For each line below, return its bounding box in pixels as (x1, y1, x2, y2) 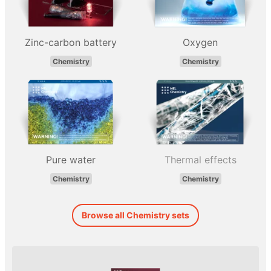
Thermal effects (164, 153, 237, 166)
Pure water (46, 153, 96, 166)
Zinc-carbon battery (25, 36, 117, 48)
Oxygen (183, 36, 218, 48)
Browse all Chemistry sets (82, 209, 189, 220)
